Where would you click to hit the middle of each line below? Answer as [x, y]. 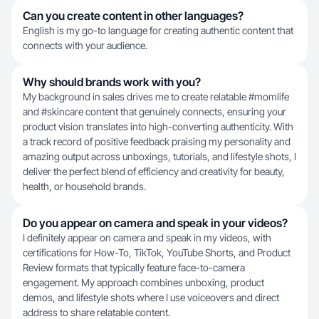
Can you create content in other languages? [133, 16]
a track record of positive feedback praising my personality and [157, 141]
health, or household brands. [84, 186]
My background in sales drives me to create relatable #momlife [156, 96]
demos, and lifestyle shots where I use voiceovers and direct [151, 297]
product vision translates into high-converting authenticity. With [158, 126]
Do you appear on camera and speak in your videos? [155, 223]
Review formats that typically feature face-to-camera [134, 267]
